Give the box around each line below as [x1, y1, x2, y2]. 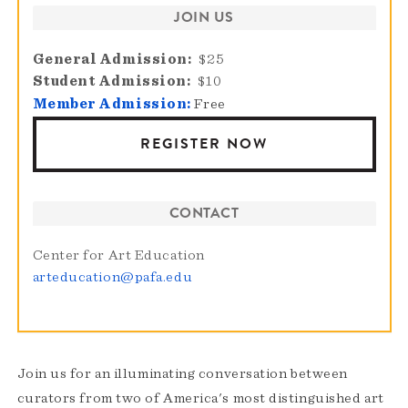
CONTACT [168, 202, 240, 225]
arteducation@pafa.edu [32, 270, 193, 285]
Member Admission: [32, 97, 191, 112]
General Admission [32, 52, 188, 67]
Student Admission [32, 74, 187, 89]
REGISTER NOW [140, 133, 268, 156]
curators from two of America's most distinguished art [16, 391, 384, 406]
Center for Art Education [32, 248, 205, 263]
